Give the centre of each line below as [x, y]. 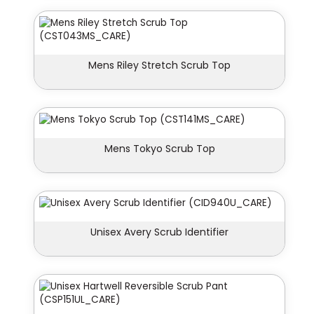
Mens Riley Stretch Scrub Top [159, 66]
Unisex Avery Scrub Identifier [159, 232]
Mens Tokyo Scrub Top [159, 149]
